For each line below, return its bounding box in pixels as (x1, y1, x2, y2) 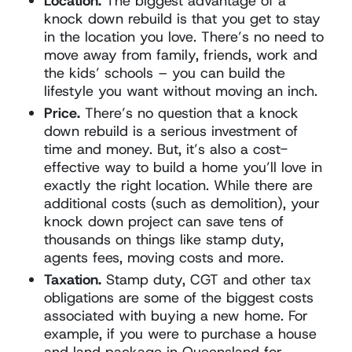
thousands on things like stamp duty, (44, 229, 284, 249)
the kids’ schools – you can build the (44, 63, 286, 82)
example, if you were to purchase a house (44, 324, 317, 343)
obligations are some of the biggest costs (44, 288, 314, 307)
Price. (44, 103, 81, 123)
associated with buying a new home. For (44, 306, 309, 325)
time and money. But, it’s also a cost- (44, 139, 288, 159)
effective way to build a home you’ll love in (44, 157, 323, 177)
